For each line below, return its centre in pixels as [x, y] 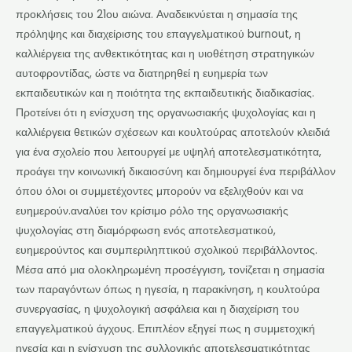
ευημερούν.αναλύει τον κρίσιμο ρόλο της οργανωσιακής [152, 211]
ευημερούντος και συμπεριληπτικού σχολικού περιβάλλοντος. [167, 250]
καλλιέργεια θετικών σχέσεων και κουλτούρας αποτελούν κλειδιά [173, 132]
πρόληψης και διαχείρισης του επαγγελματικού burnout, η [158, 34]
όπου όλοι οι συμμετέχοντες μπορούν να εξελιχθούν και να [159, 191]
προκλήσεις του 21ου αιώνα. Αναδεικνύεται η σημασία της [157, 14]
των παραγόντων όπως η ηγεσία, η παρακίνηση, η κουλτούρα [168, 289]
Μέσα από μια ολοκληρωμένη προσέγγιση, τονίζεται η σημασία [170, 269]
